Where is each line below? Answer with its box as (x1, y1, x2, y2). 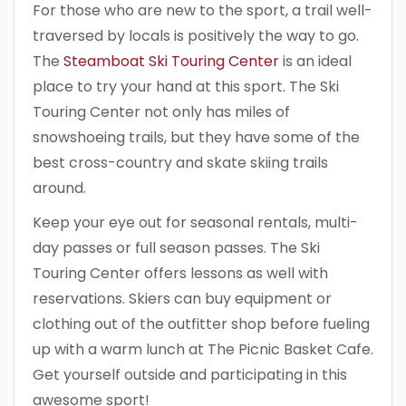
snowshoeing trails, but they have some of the (33, 126, 360, 148)
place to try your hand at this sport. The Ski (33, 75, 339, 97)
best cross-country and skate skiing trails (33, 151, 328, 173)
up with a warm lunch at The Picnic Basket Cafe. (33, 338, 373, 360)
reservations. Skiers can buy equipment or (33, 287, 332, 309)
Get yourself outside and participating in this (33, 363, 347, 385)
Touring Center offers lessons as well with (33, 262, 328, 284)
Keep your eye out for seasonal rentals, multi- (33, 211, 358, 233)
